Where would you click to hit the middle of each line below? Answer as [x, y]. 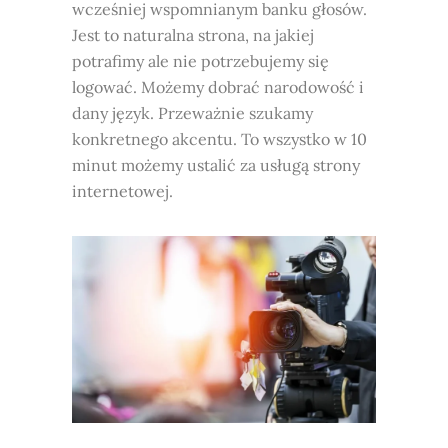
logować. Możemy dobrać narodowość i [218, 87]
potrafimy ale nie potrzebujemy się [201, 61]
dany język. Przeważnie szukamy [193, 113]
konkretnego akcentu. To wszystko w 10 [220, 139]
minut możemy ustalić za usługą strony [216, 165]
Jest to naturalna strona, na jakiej [193, 35]
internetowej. [123, 191]
